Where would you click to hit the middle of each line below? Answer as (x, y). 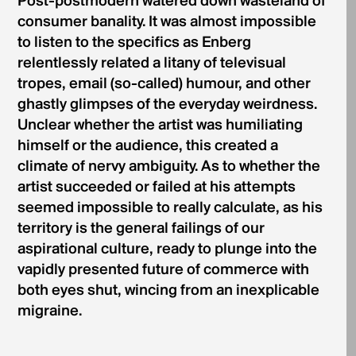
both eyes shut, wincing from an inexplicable (168, 290)
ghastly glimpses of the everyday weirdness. (167, 104)
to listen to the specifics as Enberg (134, 43)
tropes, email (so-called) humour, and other (164, 84)
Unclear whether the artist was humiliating (160, 125)
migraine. (49, 311)
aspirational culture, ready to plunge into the (167, 249)
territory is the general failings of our (141, 228)
